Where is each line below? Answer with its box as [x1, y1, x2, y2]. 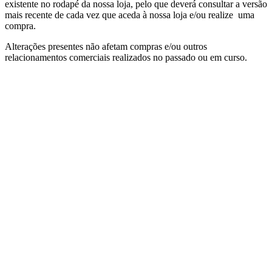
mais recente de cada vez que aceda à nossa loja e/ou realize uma [5, 9, 254, 20]
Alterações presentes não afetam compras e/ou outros [5, 41, 207, 52]
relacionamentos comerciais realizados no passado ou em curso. [5, 52, 247, 63]
